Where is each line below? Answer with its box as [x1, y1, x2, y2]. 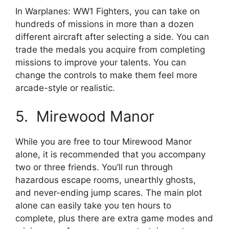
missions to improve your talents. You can [15, 57, 186, 68]
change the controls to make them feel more [15, 70, 197, 81]
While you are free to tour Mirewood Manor [15, 136, 192, 147]
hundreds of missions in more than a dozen [15, 19, 194, 30]
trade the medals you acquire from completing [15, 44, 205, 55]
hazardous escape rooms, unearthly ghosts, [15, 174, 196, 185]
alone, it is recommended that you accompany [15, 149, 205, 159]
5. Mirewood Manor [15, 107, 154, 125]
